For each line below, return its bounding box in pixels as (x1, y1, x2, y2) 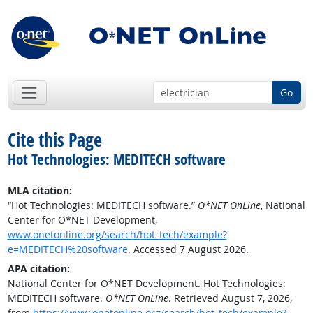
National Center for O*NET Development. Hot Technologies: (7, 277, 286, 291)
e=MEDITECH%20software (7, 242, 128, 256)
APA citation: (7, 262, 70, 276)
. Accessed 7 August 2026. (127, 242, 249, 256)
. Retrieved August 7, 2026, (168, 291, 292, 305)
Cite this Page (7, 127, 102, 153)
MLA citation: (7, 184, 72, 198)
